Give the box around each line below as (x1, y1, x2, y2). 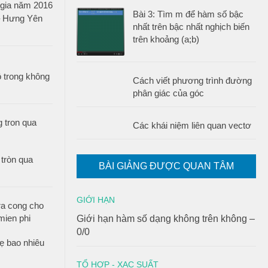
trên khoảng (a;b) (133, 34, 199, 44)
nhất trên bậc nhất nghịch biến (133, 22, 249, 32)
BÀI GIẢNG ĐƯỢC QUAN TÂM (99, 161, 234, 171)
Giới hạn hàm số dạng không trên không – (77, 214, 255, 224)
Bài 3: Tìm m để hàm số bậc (133, 9, 243, 19)
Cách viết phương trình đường (133, 75, 252, 86)
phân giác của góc (133, 88, 204, 98)
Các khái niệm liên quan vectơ (133, 120, 251, 130)
